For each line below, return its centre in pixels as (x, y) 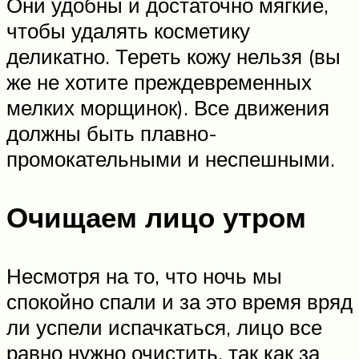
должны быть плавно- (112, 133)
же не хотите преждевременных (159, 81)
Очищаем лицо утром (156, 217)
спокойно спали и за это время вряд (179, 302)
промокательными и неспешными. (171, 158)
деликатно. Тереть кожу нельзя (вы (173, 56)
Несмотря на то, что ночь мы (144, 276)
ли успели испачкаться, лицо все (164, 327)
